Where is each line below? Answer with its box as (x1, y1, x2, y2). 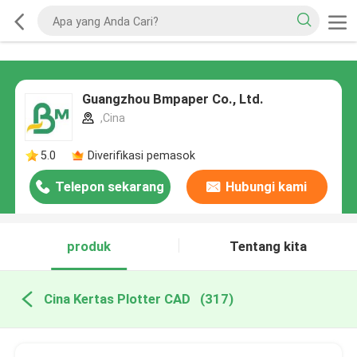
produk (67, 238, 112, 255)
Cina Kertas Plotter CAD (43, 291, 190, 308)
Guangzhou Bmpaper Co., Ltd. (81, 91, 264, 108)
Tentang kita (229, 238, 307, 255)
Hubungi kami (226, 178, 308, 195)
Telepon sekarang (55, 178, 165, 195)
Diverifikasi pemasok (87, 149, 195, 163)
